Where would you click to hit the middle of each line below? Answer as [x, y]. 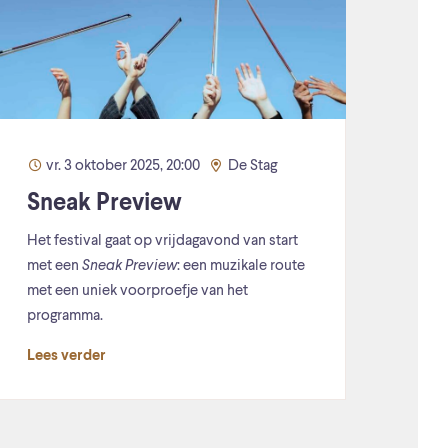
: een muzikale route [241, 267]
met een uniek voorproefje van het [137, 292]
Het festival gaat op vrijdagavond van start [162, 242]
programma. [66, 317]
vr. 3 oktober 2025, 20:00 [123, 167]
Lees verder [66, 357]
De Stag [250, 167]
